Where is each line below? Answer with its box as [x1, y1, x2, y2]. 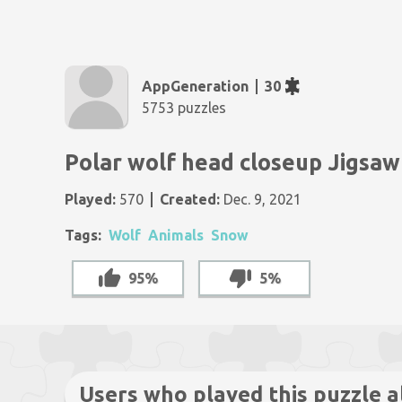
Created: [160, 191, 220, 207]
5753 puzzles [142, 100, 226, 116]
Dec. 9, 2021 [220, 191, 301, 207]
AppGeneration [142, 78, 249, 94]
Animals [148, 227, 204, 243]
